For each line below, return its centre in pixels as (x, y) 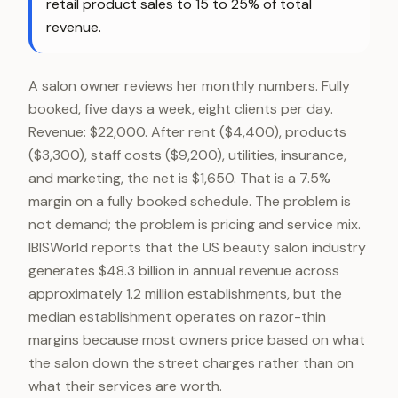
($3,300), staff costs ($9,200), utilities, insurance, (187, 155)
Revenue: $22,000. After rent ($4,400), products (187, 132)
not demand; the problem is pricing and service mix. (195, 224)
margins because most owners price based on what (197, 340)
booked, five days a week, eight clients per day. (181, 109)
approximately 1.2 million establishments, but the (185, 294)
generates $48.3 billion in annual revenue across (184, 271)
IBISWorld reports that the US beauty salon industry (197, 247)
